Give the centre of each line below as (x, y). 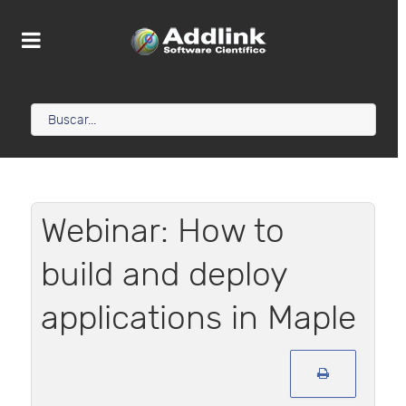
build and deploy (164, 275)
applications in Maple (198, 319)
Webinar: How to (163, 232)
